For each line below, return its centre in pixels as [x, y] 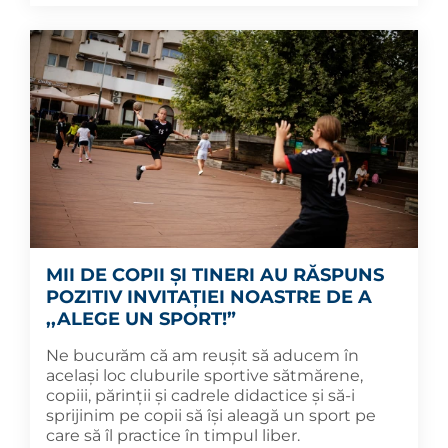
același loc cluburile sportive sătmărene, [204, 376]
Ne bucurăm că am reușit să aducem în [202, 356]
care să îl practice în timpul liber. [173, 436]
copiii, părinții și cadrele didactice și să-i [200, 396]
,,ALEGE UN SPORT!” [141, 319]
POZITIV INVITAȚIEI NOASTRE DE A [209, 297]
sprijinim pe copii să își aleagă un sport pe [211, 416]
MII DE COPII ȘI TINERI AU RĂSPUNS [215, 275]
